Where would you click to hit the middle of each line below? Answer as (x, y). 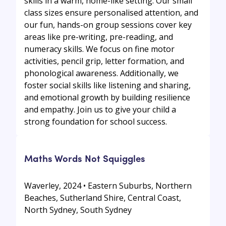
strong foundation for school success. (96, 121)
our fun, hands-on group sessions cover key (108, 24)
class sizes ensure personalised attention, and (111, 12)
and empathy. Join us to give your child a (100, 109)
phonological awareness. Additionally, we (101, 73)
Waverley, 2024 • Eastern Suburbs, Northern (108, 186)
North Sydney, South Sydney (78, 210)
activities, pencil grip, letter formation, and (104, 61)
